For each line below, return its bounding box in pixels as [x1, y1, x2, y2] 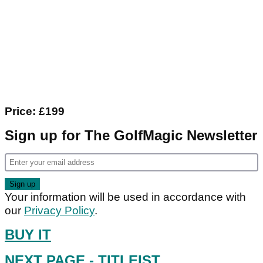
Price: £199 [5, 105, 65, 117]
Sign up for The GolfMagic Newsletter [5, 127, 257, 143]
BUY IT [5, 227, 51, 242]
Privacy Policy [24, 204, 95, 217]
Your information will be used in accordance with [5, 191, 246, 203]
